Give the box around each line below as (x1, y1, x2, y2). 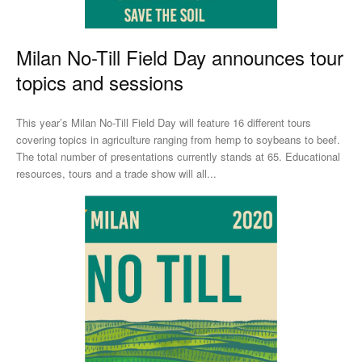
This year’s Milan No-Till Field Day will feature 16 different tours (16, 114, 311, 130)
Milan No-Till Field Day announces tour (16, 42, 343, 71)
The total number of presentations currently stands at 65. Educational (16, 148, 285, 164)
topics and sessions (16, 67, 183, 96)
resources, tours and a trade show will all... (16, 165, 217, 181)
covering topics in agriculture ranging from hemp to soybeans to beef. (16, 131, 340, 147)
